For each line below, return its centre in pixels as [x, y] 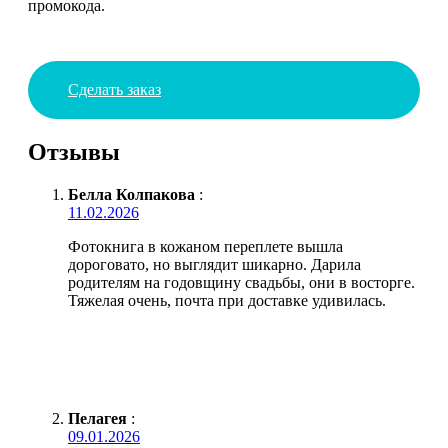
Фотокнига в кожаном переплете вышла [205, 246]
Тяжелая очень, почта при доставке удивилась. [227, 300]
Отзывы [74, 151]
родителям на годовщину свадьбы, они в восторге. [241, 282]
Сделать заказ [114, 89]
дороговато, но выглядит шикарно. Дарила [214, 264]
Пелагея [97, 418]
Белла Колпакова [131, 194]
